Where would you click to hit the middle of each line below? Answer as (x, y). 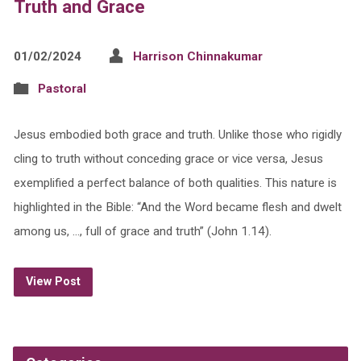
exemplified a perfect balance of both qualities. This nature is (175, 183)
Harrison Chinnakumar (197, 56)
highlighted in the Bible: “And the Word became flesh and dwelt (177, 207)
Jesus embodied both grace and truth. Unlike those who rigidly (177, 134)
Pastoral (62, 88)
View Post (53, 281)
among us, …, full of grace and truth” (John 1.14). (142, 231)
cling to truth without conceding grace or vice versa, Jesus (168, 158)
